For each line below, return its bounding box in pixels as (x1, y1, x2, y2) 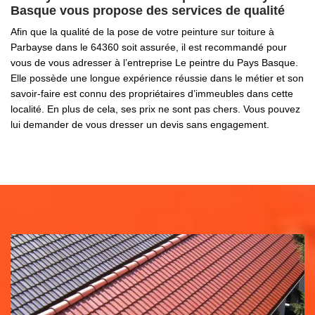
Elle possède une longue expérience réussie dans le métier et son (11, 72, 304, 84)
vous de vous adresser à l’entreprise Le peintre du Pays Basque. (11, 57, 298, 68)
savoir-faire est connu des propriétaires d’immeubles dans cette (11, 88, 293, 99)
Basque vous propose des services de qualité (11, 4, 285, 18)
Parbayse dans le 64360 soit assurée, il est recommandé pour (11, 41, 287, 53)
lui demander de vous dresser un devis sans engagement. (11, 119, 269, 130)
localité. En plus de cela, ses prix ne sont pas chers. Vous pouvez (11, 103, 300, 115)
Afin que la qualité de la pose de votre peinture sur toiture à (11, 26, 274, 37)
